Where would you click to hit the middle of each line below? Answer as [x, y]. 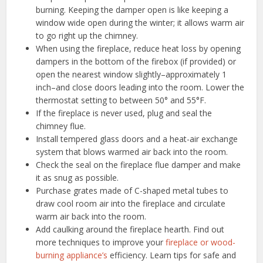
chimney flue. [61, 126]
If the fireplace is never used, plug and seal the [124, 113]
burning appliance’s [72, 255]
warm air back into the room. [91, 216]
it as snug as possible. [77, 177]
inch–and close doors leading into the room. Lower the [140, 87]
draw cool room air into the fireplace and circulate [131, 203]
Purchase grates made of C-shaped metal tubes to [132, 190]
